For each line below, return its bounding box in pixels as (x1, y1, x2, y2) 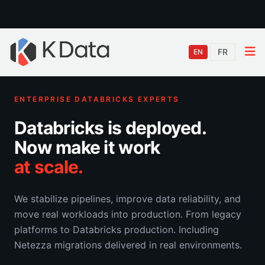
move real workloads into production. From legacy (14, 208, 241, 220)
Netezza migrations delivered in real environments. (14, 239, 242, 251)
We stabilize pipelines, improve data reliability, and (14, 193, 241, 205)
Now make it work (14, 137, 160, 158)
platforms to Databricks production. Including (14, 224, 219, 235)
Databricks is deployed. (14, 117, 206, 138)
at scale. (14, 156, 83, 177)
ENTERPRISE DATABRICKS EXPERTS (14, 95, 180, 104)
